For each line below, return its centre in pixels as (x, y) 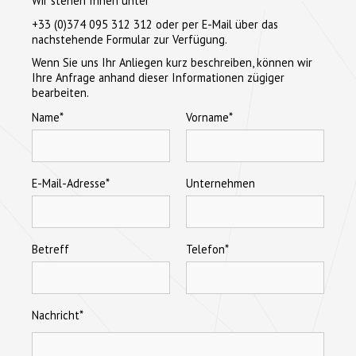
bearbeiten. (60, 93)
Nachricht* (58, 315)
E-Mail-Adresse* (71, 184)
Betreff (50, 250)
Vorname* (209, 118)
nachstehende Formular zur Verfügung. (130, 39)
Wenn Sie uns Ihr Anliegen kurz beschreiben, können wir (172, 63)
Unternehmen (221, 184)
